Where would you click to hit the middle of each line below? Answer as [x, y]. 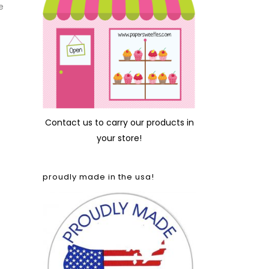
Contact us [68, 122]
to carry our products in [143, 122]
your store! [119, 138]
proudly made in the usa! [98, 177]
